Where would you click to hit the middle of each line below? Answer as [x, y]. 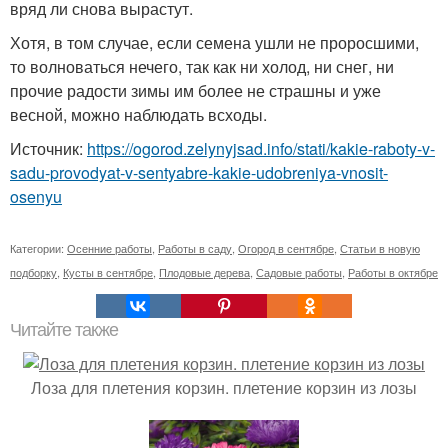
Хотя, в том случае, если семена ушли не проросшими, [214, 42]
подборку [33, 272]
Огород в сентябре [286, 248]
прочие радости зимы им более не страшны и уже [195, 90]
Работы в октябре [393, 272]
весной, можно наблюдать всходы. [138, 114]
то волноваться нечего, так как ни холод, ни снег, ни [202, 66]
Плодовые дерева [204, 272]
